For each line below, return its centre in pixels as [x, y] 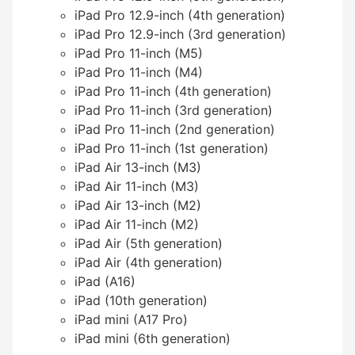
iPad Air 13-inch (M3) [138, 167]
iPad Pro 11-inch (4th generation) [173, 91]
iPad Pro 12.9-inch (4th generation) [180, 15]
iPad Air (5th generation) [149, 243]
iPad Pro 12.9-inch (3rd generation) [180, 34]
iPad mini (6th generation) [153, 338]
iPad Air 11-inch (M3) [137, 186]
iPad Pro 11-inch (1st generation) [172, 148]
